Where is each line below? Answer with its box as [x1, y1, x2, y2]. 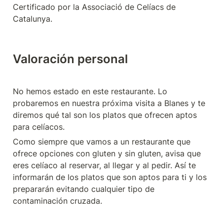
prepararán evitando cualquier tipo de [13, 184, 154, 194]
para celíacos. [13, 122, 65, 132]
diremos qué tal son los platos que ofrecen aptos [13, 110, 197, 120]
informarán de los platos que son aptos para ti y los [13, 172, 207, 183]
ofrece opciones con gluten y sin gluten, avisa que [13, 148, 201, 159]
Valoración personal [13, 52, 128, 67]
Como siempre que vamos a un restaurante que [13, 137, 190, 147]
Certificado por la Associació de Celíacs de [13, 2, 176, 12]
